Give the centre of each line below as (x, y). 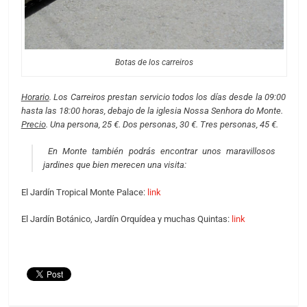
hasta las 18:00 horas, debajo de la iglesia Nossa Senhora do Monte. (152, 110)
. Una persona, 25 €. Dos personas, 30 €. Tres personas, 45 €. (163, 124)
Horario (35, 97)
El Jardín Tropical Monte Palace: (84, 192)
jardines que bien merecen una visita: (114, 165)
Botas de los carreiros (154, 63)
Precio (33, 124)
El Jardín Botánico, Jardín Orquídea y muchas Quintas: (126, 219)
